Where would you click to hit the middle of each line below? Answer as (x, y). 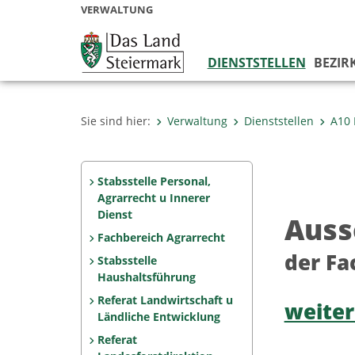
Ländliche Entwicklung (159, 317)
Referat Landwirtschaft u (165, 300)
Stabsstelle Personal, (154, 181)
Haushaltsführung (147, 277)
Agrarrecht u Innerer (154, 198)
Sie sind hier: (116, 121)
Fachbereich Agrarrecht (161, 237)
